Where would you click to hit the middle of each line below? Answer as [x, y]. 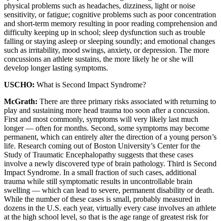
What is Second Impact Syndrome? [90, 85]
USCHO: [19, 85]
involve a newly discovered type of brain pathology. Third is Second [110, 164]
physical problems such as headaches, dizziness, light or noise [100, 6]
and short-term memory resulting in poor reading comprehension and [110, 24]
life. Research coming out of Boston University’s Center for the [102, 146]
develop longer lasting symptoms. [56, 68]
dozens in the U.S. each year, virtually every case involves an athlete [110, 208]
